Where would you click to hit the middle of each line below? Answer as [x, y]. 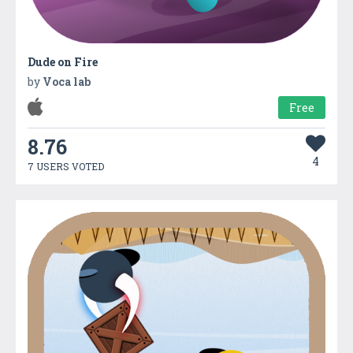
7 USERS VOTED [66, 166]
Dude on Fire [63, 61]
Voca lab [67, 81]
